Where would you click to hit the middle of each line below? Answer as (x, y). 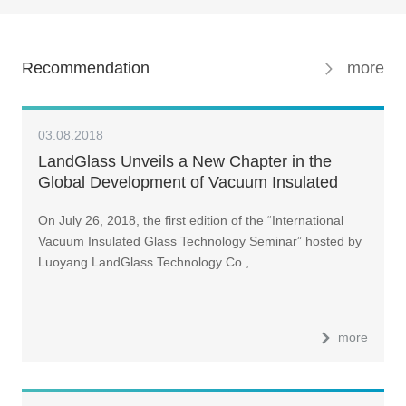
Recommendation (85, 68)
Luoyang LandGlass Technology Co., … (151, 262)
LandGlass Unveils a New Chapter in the (184, 161)
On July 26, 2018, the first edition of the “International (190, 221)
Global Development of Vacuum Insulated (188, 182)
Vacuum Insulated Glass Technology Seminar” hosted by (199, 242)
